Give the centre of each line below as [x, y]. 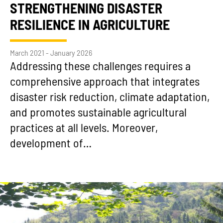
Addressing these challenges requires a [100, 66]
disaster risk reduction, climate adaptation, [110, 97]
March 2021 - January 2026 [51, 53]
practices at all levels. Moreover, [84, 128]
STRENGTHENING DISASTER [86, 9]
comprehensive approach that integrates [105, 82]
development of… [51, 144]
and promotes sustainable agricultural [98, 113]
